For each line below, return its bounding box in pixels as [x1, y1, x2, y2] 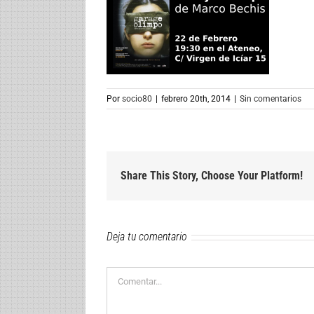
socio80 [122, 94, 152, 104]
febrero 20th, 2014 [161, 94, 231, 104]
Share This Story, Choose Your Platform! [121, 169, 303, 183]
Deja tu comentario [107, 230, 187, 244]
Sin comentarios [240, 94, 301, 104]
